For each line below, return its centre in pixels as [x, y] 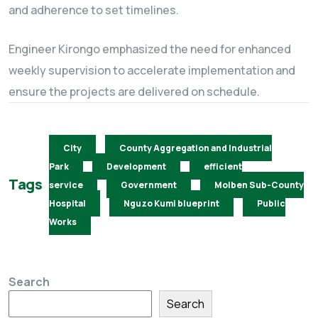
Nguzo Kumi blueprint [172, 203]
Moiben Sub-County [259, 185]
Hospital [68, 203]
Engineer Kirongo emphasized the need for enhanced [150, 49]
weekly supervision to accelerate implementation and [152, 70]
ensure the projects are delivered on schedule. [134, 91]
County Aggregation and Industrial [196, 148]
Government [149, 185]
